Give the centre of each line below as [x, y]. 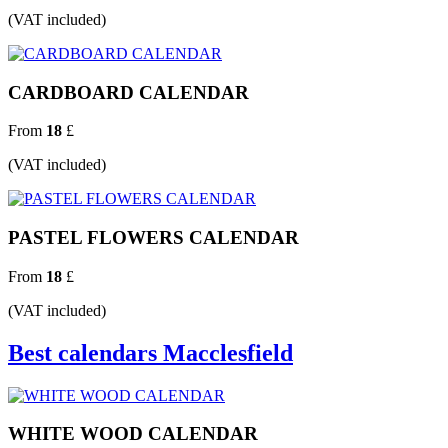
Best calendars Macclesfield [150, 352]
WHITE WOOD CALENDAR [133, 434]
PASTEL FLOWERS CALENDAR [153, 238]
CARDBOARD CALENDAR [128, 92]
